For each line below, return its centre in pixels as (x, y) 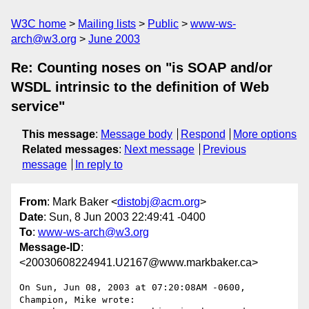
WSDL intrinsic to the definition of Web (140, 87)
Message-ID (50, 248)
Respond (203, 134)
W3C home (39, 24)
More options (265, 134)
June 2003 (114, 39)
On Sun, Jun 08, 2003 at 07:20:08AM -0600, (132, 288)
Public (163, 24)
